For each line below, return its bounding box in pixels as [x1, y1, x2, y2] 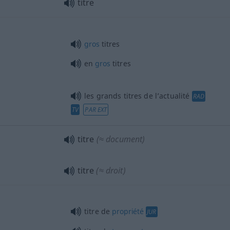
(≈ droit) [96, 164, 126, 176]
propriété [112, 206, 144, 216]
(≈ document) [96, 133, 145, 145]
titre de [84, 206, 112, 216]
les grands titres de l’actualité [84, 90, 190, 101]
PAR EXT [85, 105, 107, 114]
